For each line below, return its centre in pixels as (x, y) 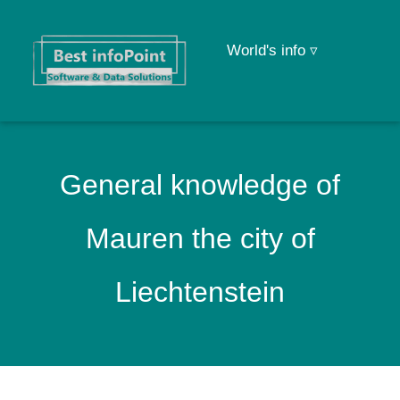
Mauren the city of (200, 238)
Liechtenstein (200, 292)
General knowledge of (200, 185)
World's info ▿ (272, 50)
